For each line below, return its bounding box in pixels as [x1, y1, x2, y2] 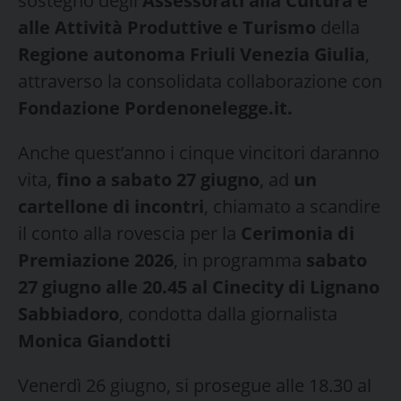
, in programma [174, 247, 306, 272]
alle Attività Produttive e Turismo [18, 14, 316, 39]
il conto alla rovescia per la [18, 220, 241, 245]
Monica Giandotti [18, 328, 171, 353]
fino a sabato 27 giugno [56, 166, 260, 192]
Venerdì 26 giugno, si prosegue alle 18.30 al [18, 372, 371, 397]
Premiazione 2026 [18, 247, 174, 272]
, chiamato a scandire [204, 193, 380, 218]
